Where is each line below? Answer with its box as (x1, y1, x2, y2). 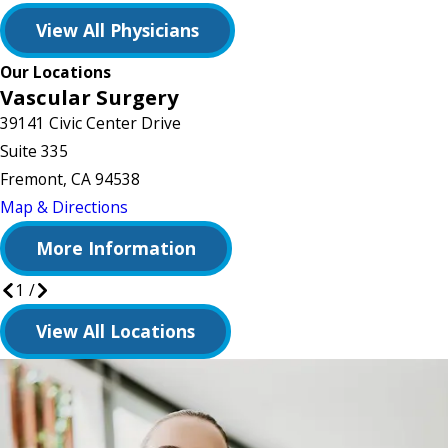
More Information (36, 236, 197, 261)
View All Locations (36, 319, 196, 344)
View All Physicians (36, 18, 200, 43)
